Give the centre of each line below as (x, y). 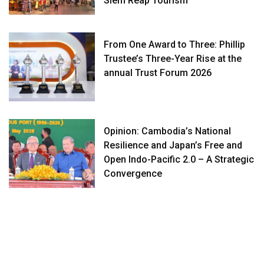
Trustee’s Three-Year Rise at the (173, 58)
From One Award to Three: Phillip (175, 44)
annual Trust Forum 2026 (158, 72)
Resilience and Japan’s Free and (173, 145)
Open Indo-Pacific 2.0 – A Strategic (179, 159)
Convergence (133, 173)
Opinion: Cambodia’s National (168, 131)
